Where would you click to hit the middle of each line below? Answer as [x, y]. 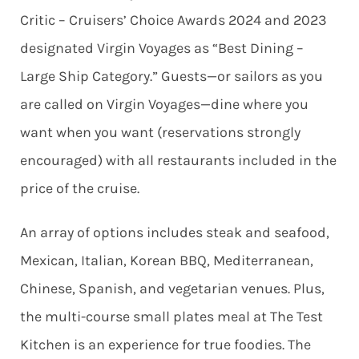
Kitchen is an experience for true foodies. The [165, 345]
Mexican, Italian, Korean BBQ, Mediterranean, [166, 261]
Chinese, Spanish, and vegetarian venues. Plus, [172, 289]
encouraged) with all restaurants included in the [178, 161]
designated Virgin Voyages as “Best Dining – [161, 48]
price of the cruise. [79, 189]
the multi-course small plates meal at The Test [171, 317]
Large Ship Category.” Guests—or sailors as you [171, 77]
